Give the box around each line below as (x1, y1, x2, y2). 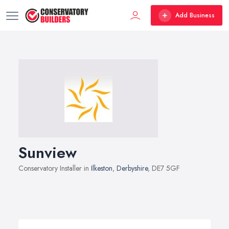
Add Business (175, 11, 215, 20)
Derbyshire (117, 163, 148, 173)
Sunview (18, 142, 77, 164)
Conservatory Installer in (18, 163, 91, 173)
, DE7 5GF (148, 163, 180, 173)
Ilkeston (91, 163, 112, 173)
